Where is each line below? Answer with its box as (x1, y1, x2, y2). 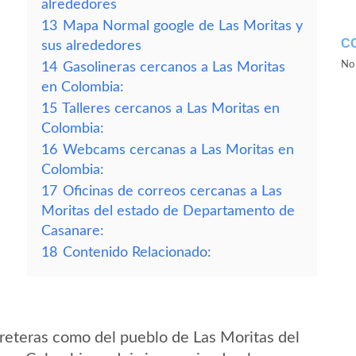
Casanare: (41, 224, 104, 238)
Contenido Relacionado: (63, 246, 211, 259)
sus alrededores (41, 39, 141, 52)
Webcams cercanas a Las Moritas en (63, 143, 294, 157)
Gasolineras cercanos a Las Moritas (63, 60, 285, 74)
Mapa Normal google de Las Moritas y (63, 19, 303, 33)
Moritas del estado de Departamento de (41, 204, 295, 218)
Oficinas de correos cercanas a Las (63, 184, 282, 198)
